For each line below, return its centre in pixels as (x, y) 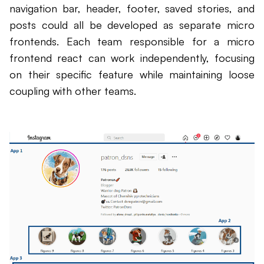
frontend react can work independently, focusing (132, 58)
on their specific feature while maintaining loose (132, 75)
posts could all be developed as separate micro (132, 25)
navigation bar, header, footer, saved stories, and (132, 9)
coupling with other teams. (73, 91)
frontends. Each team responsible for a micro (132, 42)
